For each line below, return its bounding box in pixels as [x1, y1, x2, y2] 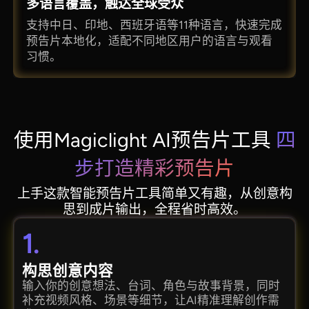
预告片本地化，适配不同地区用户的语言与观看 [26, 33, 273, 48]
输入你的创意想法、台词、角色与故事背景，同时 [22, 278, 281, 292]
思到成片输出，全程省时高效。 [63, 201, 246, 217]
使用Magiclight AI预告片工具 [13, 128, 271, 152]
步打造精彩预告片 [74, 156, 235, 180]
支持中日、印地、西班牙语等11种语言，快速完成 [26, 17, 283, 32]
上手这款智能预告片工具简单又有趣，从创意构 [17, 185, 292, 201]
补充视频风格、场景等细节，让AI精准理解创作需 [22, 292, 280, 307]
